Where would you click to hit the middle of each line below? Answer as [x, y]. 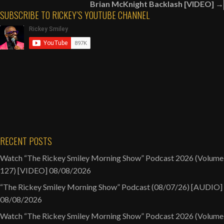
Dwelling [176, 8]
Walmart [177, 33]
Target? [175, 58]
